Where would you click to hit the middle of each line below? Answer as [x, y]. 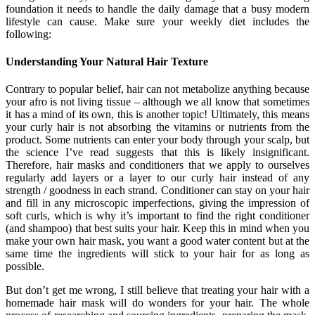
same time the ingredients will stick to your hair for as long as [157, 254]
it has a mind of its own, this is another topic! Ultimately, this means [157, 115]
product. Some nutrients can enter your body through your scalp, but [157, 140]
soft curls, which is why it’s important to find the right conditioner [157, 216]
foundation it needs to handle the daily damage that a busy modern [157, 8]
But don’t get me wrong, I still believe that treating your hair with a [157, 290]
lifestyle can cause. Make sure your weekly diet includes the [157, 21]
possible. [25, 266]
